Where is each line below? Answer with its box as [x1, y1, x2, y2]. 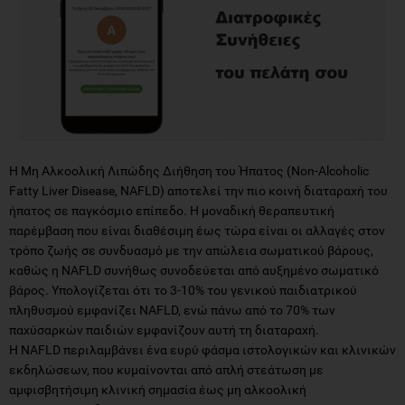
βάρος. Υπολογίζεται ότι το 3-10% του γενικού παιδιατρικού [9, 282, 357, 297]
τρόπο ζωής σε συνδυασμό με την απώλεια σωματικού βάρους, [9, 242, 373, 258]
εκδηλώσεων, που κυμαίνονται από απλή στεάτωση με [9, 362, 324, 377]
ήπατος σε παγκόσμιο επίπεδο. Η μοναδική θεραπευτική [9, 202, 334, 218]
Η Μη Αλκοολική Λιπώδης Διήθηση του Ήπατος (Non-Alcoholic [9, 163, 369, 178]
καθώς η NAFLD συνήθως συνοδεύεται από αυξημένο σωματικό [9, 262, 379, 278]
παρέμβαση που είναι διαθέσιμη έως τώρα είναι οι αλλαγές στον [9, 222, 385, 238]
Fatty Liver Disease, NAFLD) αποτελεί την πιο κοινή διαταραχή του [9, 183, 388, 198]
